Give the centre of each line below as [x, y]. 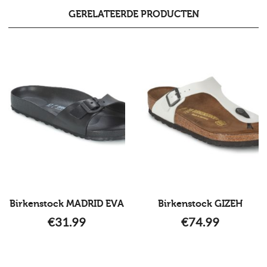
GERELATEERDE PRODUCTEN [133, 14]
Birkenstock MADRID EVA [67, 204]
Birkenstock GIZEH [200, 204]
